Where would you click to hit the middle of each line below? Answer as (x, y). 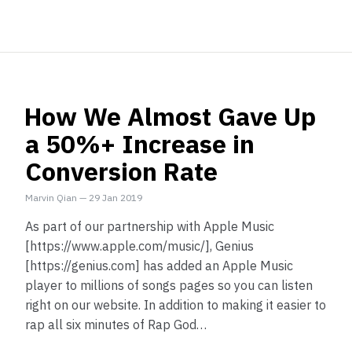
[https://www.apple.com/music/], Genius (139, 246)
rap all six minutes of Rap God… (116, 324)
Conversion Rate (121, 171)
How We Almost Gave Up (170, 116)
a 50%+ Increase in (140, 144)
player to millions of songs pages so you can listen (169, 285)
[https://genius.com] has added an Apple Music (159, 266)
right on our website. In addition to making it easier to (176, 305)
